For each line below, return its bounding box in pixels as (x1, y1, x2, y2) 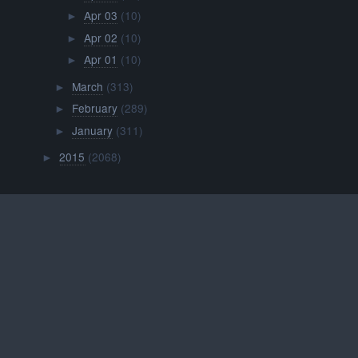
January (71, 121, 113, 138)
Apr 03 (83, 7, 117, 24)
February (71, 100, 117, 117)
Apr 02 (83, 29, 117, 46)
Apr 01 (83, 51, 117, 68)
